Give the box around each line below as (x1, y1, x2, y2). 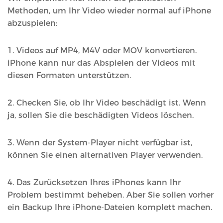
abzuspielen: (7, 18, 57, 28)
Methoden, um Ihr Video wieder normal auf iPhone (7, 6, 211, 16)
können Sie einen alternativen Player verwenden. (7, 150, 203, 160)
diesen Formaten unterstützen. (7, 71, 131, 81)
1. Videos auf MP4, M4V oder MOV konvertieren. (7, 46, 197, 56)
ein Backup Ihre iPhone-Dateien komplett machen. (7, 203, 212, 213)
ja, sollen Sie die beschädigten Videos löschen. (7, 111, 194, 120)
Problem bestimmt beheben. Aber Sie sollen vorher (7, 190, 214, 200)
